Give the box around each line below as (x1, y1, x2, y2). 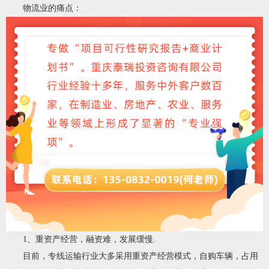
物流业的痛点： (6, 4, 82, 13)
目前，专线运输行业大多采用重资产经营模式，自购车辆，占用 (6, 251, 258, 261)
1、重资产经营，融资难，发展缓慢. (6, 234, 156, 244)
